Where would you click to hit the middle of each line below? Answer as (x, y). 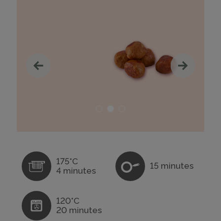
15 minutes (172, 166)
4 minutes (76, 170)
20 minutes (79, 210)
